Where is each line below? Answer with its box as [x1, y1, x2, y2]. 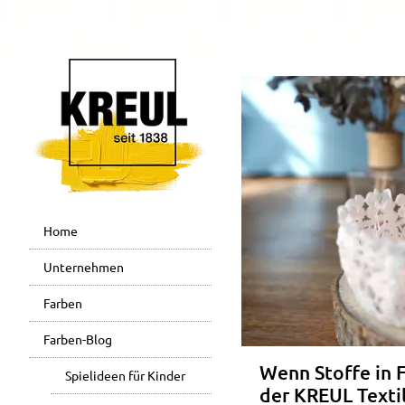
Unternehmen [43, 259, 124, 276]
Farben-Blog [43, 331, 112, 348]
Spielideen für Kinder [65, 367, 185, 384]
